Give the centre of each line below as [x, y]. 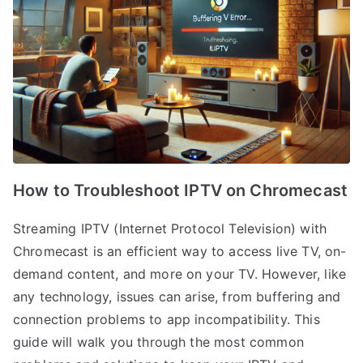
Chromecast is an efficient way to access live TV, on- [180, 252]
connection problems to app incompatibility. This [167, 320]
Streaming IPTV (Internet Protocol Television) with [170, 229]
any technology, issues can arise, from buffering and [177, 297]
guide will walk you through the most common [158, 342]
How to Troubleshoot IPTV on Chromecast [181, 191]
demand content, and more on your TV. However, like [180, 274]
